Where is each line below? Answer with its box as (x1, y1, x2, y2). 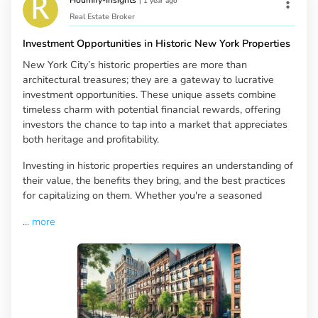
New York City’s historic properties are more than (23, 57, 247, 72)
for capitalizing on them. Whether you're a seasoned (23, 188, 262, 203)
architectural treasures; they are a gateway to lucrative (23, 72, 274, 87)
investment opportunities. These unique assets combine (23, 87, 276, 102)
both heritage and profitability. (23, 132, 159, 147)
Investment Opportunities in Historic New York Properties (23, 36, 290, 51)
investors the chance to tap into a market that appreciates (23, 117, 287, 132)
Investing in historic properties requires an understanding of (23, 158, 293, 173)
